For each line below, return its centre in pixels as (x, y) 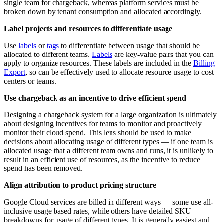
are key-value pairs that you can (163, 55)
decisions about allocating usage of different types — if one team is (108, 142)
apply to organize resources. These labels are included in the (99, 63)
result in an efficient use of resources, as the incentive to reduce (102, 160)
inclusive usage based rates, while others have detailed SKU (98, 211)
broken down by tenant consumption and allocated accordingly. (103, 12)
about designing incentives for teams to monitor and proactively (103, 124)
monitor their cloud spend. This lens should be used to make (98, 133)
